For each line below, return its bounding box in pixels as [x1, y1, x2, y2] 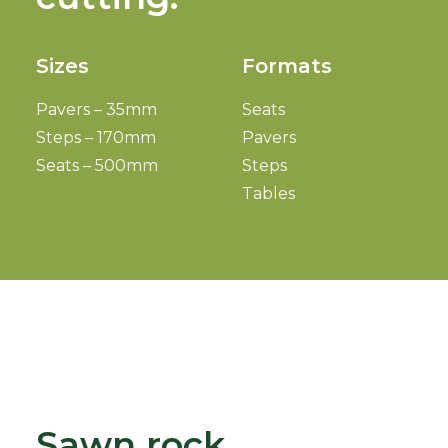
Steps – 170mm [36, 128, 156, 147]
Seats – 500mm [36, 156, 158, 175]
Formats [242, 54, 332, 78]
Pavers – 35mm [36, 100, 157, 119]
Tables [242, 184, 295, 203]
